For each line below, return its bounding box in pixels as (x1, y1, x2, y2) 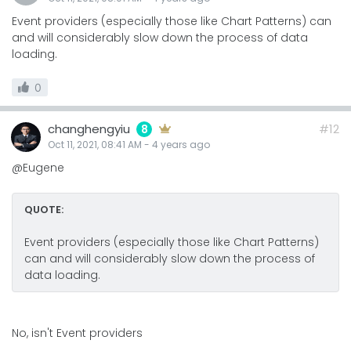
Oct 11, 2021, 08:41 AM (48, 137, 142, 151)
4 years (152, 137, 187, 151)
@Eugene (12, 159, 64, 175)
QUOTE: (24, 201, 63, 217)
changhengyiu (48, 120, 130, 137)
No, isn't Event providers (12, 324, 143, 341)
